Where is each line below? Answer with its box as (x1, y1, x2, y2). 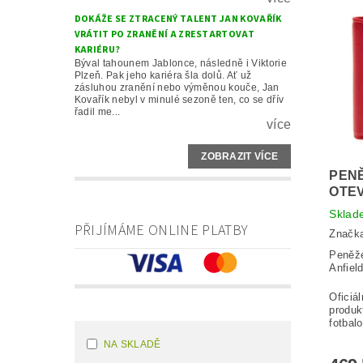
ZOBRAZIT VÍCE (201, 150, 279, 162)
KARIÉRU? (74, 42, 121, 57)
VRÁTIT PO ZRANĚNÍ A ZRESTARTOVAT (74, 27, 255, 41)
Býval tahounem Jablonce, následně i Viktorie (74, 57, 287, 69)
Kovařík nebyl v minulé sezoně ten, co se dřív (74, 93, 284, 105)
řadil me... (74, 105, 121, 117)
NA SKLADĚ (103, 338, 161, 350)
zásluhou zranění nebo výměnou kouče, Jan (74, 81, 280, 93)
